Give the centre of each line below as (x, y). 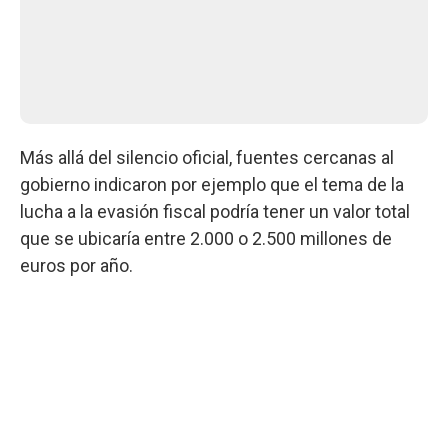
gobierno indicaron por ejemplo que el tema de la (212, 184)
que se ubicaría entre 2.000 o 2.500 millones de (206, 238)
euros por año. (76, 265)
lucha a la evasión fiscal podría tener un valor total (215, 211)
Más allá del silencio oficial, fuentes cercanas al (207, 157)
